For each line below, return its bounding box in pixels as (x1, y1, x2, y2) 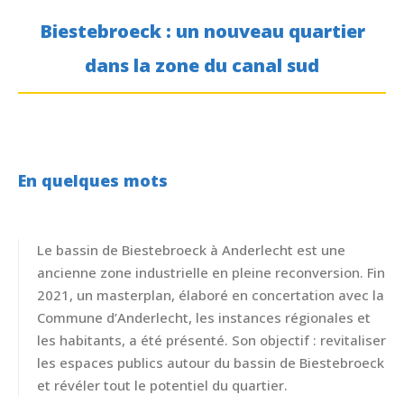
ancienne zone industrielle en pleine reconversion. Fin (37, 263, 385, 282)
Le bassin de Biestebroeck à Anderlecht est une (37, 241, 345, 260)
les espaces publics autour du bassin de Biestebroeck (37, 353, 384, 372)
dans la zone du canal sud (85, 53, 319, 78)
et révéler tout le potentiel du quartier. (37, 376, 288, 395)
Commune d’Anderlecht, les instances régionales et (37, 308, 371, 327)
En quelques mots (18, 170, 168, 192)
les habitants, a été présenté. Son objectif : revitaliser (37, 331, 386, 350)
